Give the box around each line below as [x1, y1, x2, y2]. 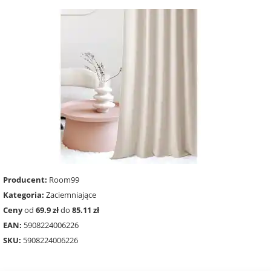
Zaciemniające [44, 189, 96, 201]
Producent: [3, 174, 47, 186]
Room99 [47, 174, 79, 186]
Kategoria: [3, 189, 44, 201]
